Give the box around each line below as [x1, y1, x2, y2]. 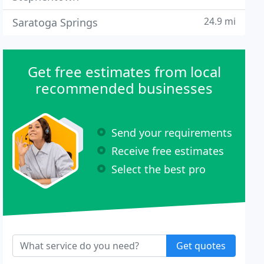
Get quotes [176, 239, 226, 252]
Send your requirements [111, 125, 233, 140]
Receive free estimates [111, 143, 225, 158]
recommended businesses [35, 78, 213, 98]
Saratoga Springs [12, 15, 98, 29]
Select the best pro [111, 161, 206, 176]
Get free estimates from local [27, 62, 221, 81]
